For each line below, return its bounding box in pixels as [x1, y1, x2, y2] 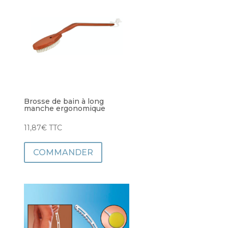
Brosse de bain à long [23, 96, 104, 106]
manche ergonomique [23, 103, 105, 113]
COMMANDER [33, 147, 93, 157]
